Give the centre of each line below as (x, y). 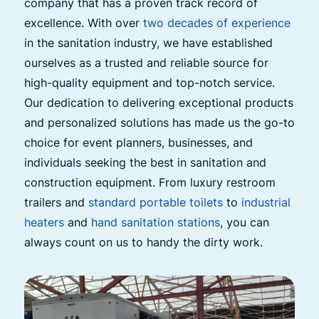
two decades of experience (216, 22)
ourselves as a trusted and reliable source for (146, 62)
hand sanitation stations (155, 222)
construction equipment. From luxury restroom (150, 182)
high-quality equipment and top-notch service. (149, 82)
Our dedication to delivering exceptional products (158, 102)
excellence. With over (83, 22)
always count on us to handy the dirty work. (143, 242)
